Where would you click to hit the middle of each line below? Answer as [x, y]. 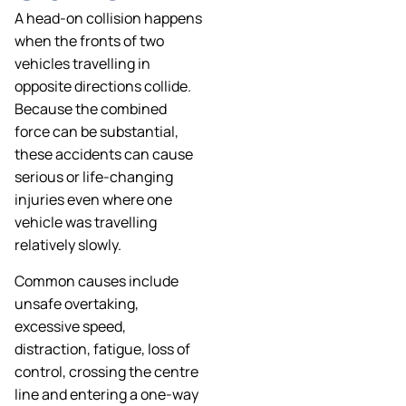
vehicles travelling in [82, 64]
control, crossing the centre [106, 371]
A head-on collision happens [108, 19]
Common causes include [97, 280]
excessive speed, [70, 326]
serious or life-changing [94, 177]
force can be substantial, [97, 132]
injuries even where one [93, 200]
